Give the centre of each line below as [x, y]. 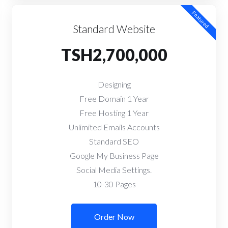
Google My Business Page [114, 155]
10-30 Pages [114, 184]
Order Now [114, 217]
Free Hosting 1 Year [114, 113]
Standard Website [114, 29]
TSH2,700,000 [114, 55]
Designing [114, 84]
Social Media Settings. [114, 170]
